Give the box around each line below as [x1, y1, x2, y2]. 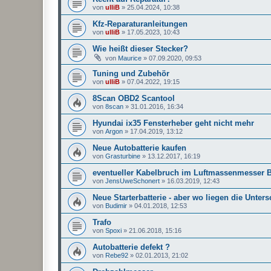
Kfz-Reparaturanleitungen [93, 19, 188, 28]
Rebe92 [105, 251, 128, 259]
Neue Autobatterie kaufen [93, 143, 186, 152]
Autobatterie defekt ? [93, 242, 170, 252]
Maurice [118, 54, 142, 62]
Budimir [105, 201, 127, 209]
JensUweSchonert [105, 177, 160, 184]
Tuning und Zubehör [93, 68, 169, 78]
